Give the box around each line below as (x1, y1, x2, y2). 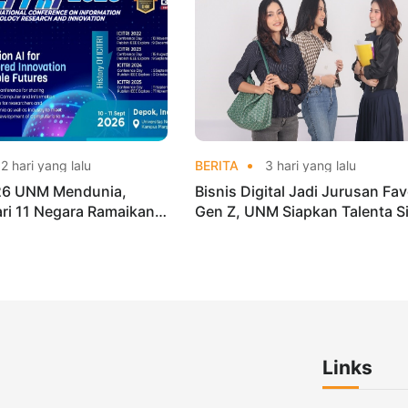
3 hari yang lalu (260, 157, 356, 173)
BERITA (194, 157, 239, 173)
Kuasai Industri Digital (194, 221, 347, 240)
